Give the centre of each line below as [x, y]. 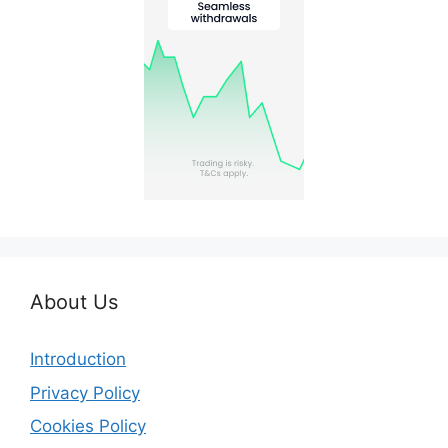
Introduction [78, 359]
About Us [74, 302]
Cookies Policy [88, 426]
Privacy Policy [85, 392]
